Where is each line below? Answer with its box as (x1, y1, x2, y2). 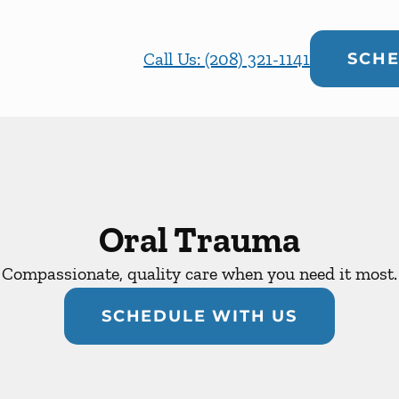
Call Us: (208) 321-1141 (143, 47, 311, 69)
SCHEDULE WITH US (102, 306, 297, 327)
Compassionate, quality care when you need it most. (2, 263, 397, 285)
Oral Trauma (99, 218, 300, 262)
